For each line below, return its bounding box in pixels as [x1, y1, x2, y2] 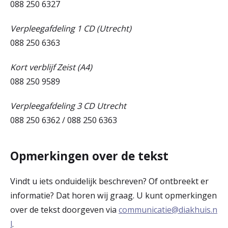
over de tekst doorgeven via [10, 204, 119, 215]
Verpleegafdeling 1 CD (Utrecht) [10, 22, 131, 34]
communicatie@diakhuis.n [119, 204, 217, 215]
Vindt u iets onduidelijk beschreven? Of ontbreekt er [10, 175, 209, 187]
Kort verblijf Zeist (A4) [10, 61, 92, 73]
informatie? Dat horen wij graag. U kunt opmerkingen [10, 189, 217, 201]
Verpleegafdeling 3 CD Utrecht [10, 100, 126, 111]
